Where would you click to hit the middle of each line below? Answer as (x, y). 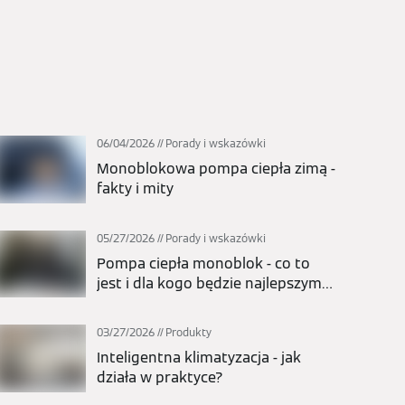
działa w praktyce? (160, 378)
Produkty (188, 333)
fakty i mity (135, 188)
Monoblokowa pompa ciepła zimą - (216, 169)
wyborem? (133, 303)
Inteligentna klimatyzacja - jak (199, 358)
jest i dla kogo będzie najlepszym (209, 283)
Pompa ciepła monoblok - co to (203, 263)
